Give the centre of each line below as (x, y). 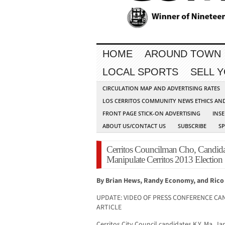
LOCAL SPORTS (140, 72)
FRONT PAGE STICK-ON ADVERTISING (151, 114)
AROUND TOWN (183, 54)
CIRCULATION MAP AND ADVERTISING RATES (161, 88)
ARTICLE (109, 208)
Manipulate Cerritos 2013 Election (164, 160)
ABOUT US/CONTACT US (134, 126)
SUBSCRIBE (192, 126)
